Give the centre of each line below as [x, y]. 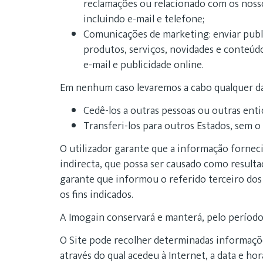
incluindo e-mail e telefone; [144, 19]
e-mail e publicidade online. [144, 65]
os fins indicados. [97, 195]
